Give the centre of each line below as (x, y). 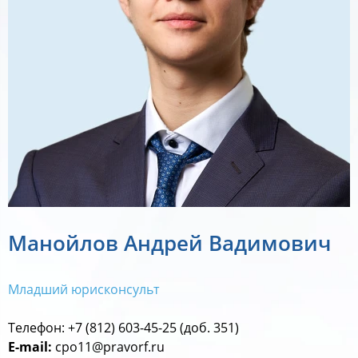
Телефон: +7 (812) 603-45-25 (94, 328)
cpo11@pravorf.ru (111, 347)
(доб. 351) (209, 328)
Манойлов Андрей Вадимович (169, 243)
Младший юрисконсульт (85, 289)
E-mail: (32, 347)
